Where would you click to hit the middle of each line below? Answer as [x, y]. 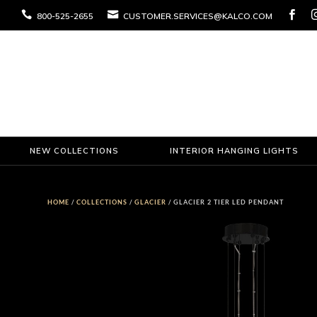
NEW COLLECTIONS [74, 150]
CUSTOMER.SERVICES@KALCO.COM [196, 16]
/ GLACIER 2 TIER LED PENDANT [225, 202]
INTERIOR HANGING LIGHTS [234, 150]
